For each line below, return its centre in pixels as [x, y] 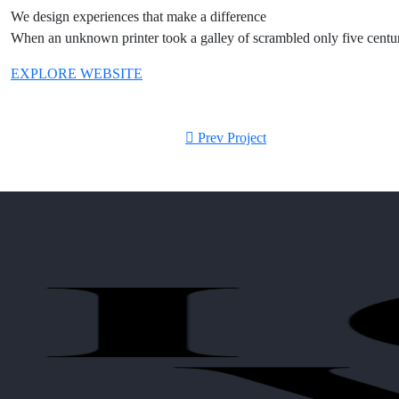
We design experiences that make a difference [138, 17]
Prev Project [232, 138]
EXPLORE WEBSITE [77, 74]
